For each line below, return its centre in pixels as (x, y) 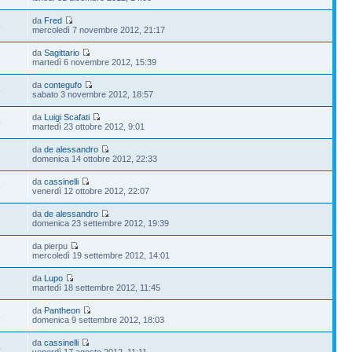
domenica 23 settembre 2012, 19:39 (101, 223)
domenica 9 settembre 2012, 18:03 (99, 319)
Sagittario (62, 52)
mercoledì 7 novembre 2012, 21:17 (99, 29)
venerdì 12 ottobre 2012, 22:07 (91, 191)
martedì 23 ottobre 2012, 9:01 (89, 126)
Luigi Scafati (67, 117)
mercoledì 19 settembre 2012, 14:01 (101, 255)
